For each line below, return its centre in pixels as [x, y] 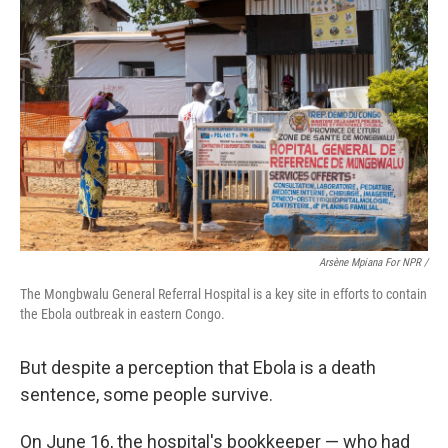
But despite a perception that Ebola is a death [198, 367]
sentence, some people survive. [146, 394]
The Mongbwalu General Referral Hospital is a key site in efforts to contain [223, 294]
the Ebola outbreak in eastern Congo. [122, 314]
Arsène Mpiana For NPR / [373, 262]
